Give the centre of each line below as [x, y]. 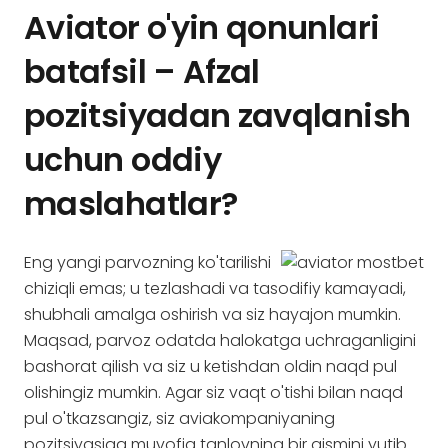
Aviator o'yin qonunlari [202, 27]
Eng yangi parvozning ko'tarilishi [147, 262]
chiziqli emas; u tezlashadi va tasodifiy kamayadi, [215, 288]
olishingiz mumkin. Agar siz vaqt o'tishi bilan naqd [213, 392]
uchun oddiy [122, 159]
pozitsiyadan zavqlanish [217, 115]
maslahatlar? [131, 203]
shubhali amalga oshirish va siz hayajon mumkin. [212, 314]
